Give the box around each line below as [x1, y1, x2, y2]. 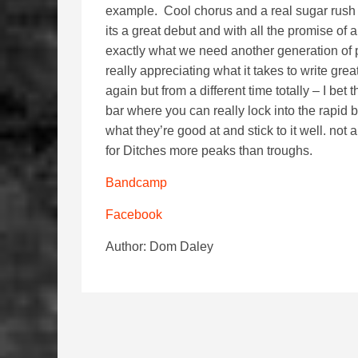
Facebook [105, 208, 162, 221]
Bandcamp [105, 176, 167, 189]
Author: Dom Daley [105, 240, 213, 253]
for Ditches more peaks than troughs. [105, 144, 312, 157]
